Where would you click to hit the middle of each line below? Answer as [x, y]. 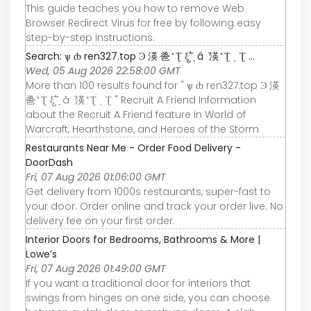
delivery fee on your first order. [100, 220]
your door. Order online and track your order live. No [154, 206]
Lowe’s [41, 254]
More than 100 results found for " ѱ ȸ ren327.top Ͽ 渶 [152, 85]
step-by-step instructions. [90, 37]
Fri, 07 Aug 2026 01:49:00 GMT [96, 268]
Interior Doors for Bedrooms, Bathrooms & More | [143, 239]
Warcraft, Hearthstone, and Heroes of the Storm [142, 129]
